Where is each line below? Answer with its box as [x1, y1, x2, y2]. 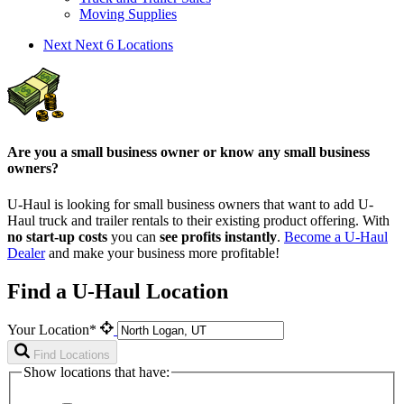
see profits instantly [160, 228, 277, 244]
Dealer [7, 244, 45, 261]
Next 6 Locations [75, 37, 173, 53]
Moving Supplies [79, 6, 177, 23]
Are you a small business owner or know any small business [7, 144, 370, 161]
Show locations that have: [23, 364, 170, 381]
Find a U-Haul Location [7, 279, 228, 303]
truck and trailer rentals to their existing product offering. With [35, 212, 390, 228]
